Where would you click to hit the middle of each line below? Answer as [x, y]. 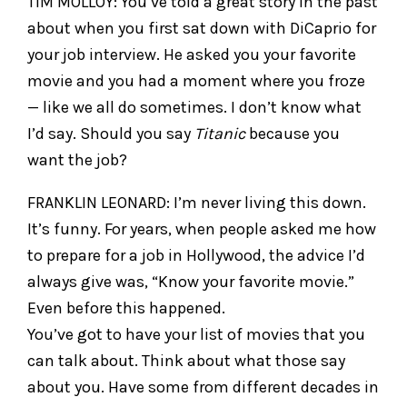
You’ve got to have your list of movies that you [196, 334]
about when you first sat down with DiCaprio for [202, 28]
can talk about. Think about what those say [186, 360]
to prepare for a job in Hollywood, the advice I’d [196, 255]
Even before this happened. [126, 308]
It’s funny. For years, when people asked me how [202, 228]
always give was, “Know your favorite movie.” [191, 281]
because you [293, 133]
